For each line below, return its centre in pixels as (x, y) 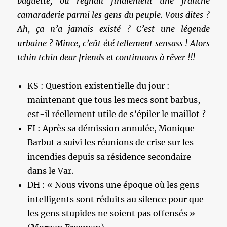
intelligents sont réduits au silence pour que (116, 199)
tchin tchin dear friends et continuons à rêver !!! (106, 57)
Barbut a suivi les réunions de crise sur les (111, 142)
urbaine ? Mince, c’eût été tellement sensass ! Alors (113, 43)
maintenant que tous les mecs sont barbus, (114, 100)
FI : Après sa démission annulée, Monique (111, 128)
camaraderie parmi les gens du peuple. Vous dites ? (113, 14)
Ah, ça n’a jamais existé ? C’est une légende (113, 29)
